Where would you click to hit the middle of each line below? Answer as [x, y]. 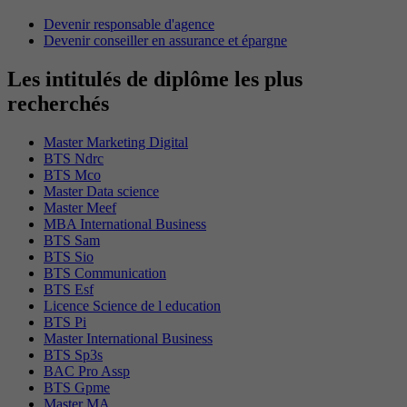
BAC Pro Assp [87, 371]
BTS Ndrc [74, 158]
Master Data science [101, 191]
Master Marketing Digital [116, 142]
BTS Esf [69, 289]
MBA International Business [125, 223]
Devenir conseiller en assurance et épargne [165, 40]
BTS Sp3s [73, 354]
